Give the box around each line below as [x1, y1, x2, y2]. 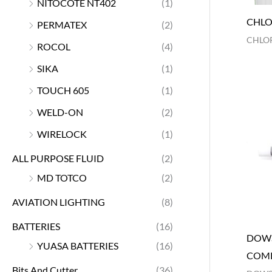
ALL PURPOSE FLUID [12, 152, 104, 164]
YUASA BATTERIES [37, 239, 118, 251]
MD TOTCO [37, 171, 87, 183]
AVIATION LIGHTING [12, 195, 105, 208]
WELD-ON [37, 106, 83, 118]
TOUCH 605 [37, 84, 89, 96]
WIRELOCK [37, 127, 87, 140]
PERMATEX [37, 18, 87, 30]
